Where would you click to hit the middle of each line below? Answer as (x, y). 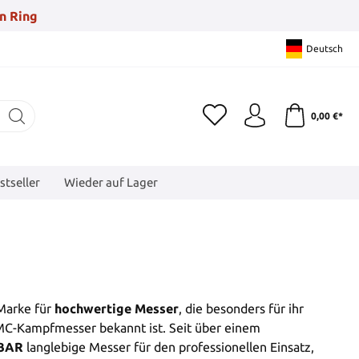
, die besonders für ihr (241, 308)
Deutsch (325, 48)
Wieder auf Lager (111, 182)
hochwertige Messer (117, 308)
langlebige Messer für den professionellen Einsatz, (169, 347)
